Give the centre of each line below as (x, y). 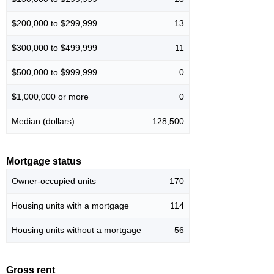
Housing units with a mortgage (70, 206)
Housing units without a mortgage (76, 230)
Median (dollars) (43, 121)
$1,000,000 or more (50, 97)
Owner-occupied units (54, 181)
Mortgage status (44, 161)
